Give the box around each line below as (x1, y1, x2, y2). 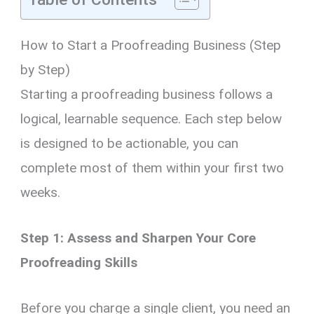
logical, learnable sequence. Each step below (20, 110, 282, 127)
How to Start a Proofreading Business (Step (20, 36, 282, 53)
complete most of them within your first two (20, 159, 285, 176)
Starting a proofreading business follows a (20, 86, 273, 102)
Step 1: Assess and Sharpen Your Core (20, 230, 257, 247)
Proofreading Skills (20, 254, 138, 271)
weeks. (20, 184, 61, 200)
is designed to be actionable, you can (20, 135, 239, 151)
